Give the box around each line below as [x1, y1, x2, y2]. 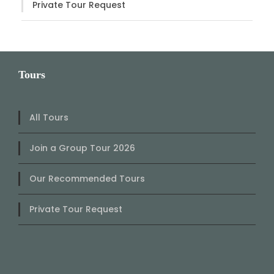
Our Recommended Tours [29, 172, 145, 185]
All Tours [29, 111, 68, 124]
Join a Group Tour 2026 [29, 141, 135, 154]
